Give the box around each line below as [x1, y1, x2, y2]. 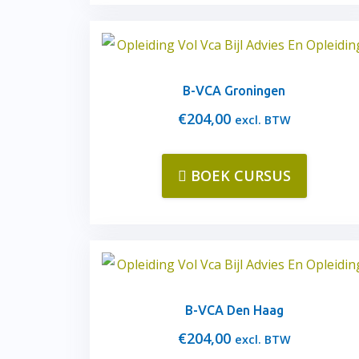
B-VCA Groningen [183, 83, 285, 98]
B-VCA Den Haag [184, 303, 284, 317]
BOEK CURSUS [190, 166, 291, 185]
